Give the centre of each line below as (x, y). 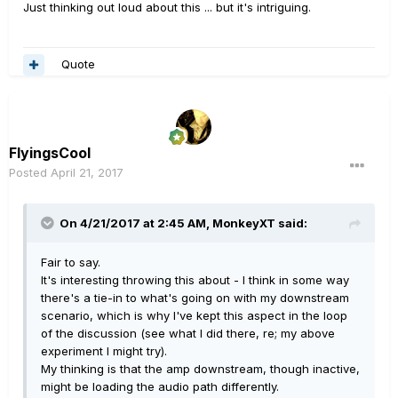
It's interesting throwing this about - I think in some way (195, 279)
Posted (30, 172)
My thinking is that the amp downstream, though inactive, (200, 368)
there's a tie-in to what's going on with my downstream (195, 297)
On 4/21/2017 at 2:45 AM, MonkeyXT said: (183, 223)
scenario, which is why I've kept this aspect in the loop (194, 315)
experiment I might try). (104, 350)
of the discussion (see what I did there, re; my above (188, 333)
